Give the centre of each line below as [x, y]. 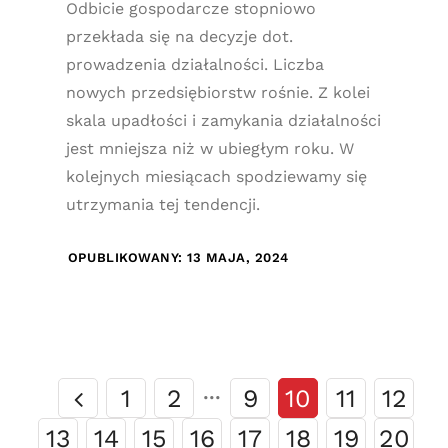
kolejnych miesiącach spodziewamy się [216, 176]
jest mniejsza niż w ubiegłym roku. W [209, 148]
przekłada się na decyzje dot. [179, 36]
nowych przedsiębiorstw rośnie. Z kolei [217, 92]
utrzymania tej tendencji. [162, 204]
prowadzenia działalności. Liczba [194, 64]
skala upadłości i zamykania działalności [223, 120]
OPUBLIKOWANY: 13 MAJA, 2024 [178, 257]
